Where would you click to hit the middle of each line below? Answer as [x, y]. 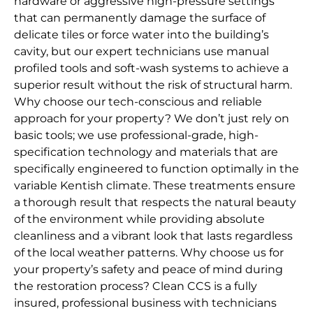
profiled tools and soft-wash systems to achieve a [151, 68]
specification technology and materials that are [146, 152]
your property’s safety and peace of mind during [148, 270]
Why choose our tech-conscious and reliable [138, 102]
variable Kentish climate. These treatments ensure [155, 186]
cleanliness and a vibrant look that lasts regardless [153, 236]
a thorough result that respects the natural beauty [155, 203]
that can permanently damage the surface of [140, 18]
